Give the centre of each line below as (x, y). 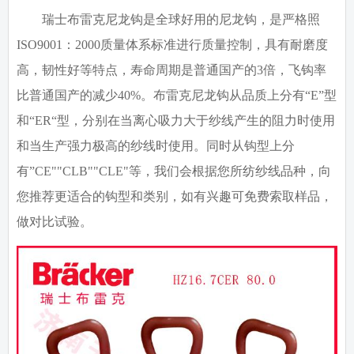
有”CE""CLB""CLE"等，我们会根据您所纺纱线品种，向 (174, 171)
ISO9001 (40, 45)
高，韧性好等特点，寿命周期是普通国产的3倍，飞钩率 (171, 70)
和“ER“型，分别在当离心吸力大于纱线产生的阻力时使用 (176, 121)
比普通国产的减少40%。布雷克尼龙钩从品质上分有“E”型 (177, 96)
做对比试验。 (55, 222)
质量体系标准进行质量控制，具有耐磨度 (214, 45)
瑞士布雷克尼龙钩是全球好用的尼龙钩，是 (162, 20)
